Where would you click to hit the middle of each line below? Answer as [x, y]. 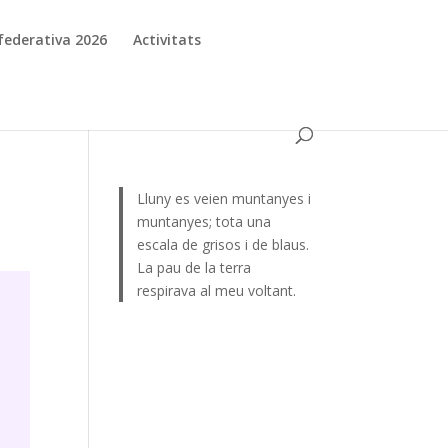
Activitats [167, 39]
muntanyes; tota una [203, 221]
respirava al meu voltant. [216, 290]
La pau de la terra [193, 267]
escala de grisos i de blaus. [222, 244]
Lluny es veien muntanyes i [223, 198]
